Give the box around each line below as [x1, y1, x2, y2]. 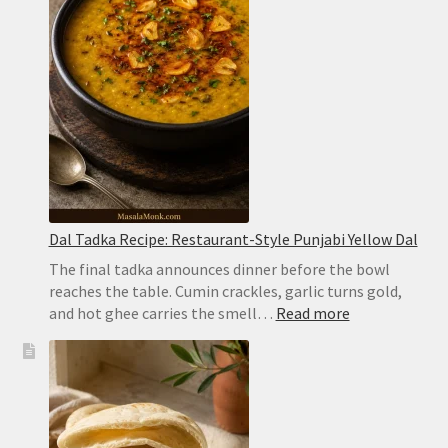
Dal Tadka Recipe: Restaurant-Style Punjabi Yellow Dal [48, 228, 418, 249]
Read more [275, 302, 350, 323]
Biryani [243, 38, 292, 59]
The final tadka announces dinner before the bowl [48, 258, 390, 279]
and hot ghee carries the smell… [48, 302, 276, 323]
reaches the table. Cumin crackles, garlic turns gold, [48, 280, 402, 301]
